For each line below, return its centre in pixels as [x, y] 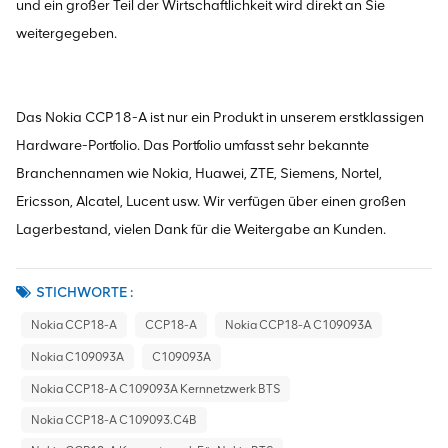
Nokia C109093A [77, 356]
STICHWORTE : [84, 292]
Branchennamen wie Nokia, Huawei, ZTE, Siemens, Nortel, [199, 173]
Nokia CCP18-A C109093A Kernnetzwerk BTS [155, 388]
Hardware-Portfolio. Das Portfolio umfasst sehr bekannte [192, 145]
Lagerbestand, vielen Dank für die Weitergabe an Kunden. [201, 229]
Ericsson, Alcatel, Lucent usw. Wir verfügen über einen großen [211, 201]
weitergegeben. [66, 33]
